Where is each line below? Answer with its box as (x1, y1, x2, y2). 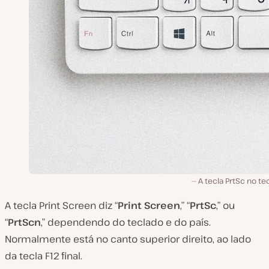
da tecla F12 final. (5, 249, 82, 262)
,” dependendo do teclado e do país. (41, 216, 211, 229)
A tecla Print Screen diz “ (5, 199, 118, 212)
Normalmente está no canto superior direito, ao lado (5, 232, 251, 246)
